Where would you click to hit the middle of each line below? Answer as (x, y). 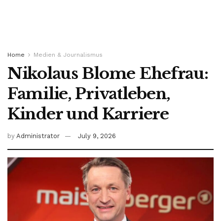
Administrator (38, 136)
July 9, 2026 (97, 136)
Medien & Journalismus (68, 55)
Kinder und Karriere (88, 114)
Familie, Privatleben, (89, 94)
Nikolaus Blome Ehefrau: (108, 74)
